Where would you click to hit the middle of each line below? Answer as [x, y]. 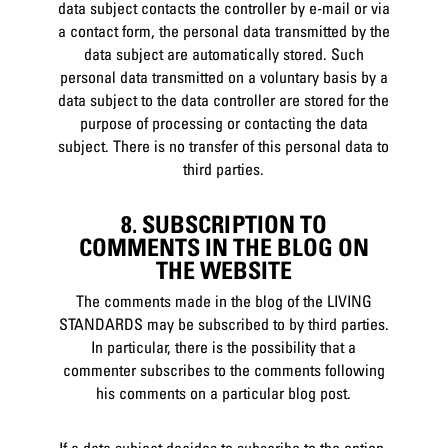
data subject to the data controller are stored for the [224, 99]
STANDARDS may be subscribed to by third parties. [223, 324]
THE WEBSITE [224, 269]
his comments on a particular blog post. [224, 393]
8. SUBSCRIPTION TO [224, 223]
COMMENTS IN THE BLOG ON [224, 246]
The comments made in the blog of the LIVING [223, 301]
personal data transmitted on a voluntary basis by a [223, 76]
